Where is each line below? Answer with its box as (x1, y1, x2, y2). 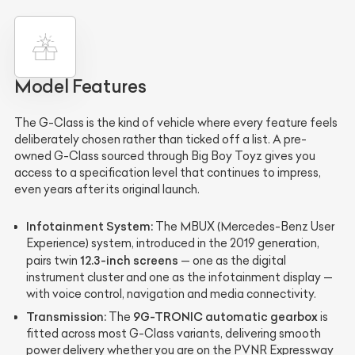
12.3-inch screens (80, 253, 178, 269)
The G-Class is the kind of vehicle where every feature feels (14, 116, 338, 131)
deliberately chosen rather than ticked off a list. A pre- (14, 132, 307, 147)
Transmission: (26, 309, 106, 325)
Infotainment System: (26, 219, 153, 235)
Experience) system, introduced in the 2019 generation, (26, 236, 319, 251)
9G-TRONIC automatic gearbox (133, 309, 318, 325)
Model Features (14, 75, 147, 98)
